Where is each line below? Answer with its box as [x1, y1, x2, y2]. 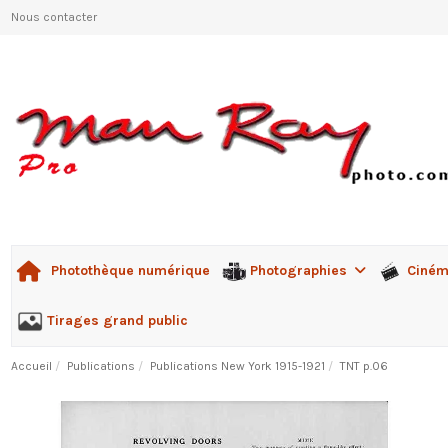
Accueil [10, 359, 52, 374]
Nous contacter [10, 10, 97, 24]
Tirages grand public [46, 311, 188, 329]
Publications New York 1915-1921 [149, 359, 325, 374]
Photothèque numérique [50, 262, 210, 280]
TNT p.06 [340, 359, 389, 374]
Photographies [250, 261, 352, 279]
